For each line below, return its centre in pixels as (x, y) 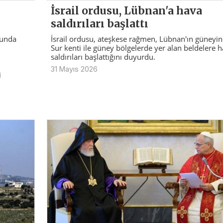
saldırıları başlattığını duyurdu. (103, 57)
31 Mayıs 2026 (74, 69)
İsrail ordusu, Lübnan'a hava (126, 11)
